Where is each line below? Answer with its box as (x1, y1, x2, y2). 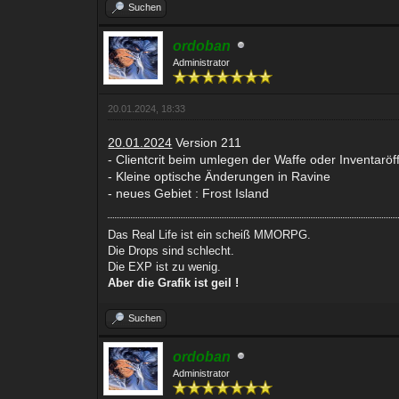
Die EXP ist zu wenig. (108, 259, 222, 273)
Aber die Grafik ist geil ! (108, 275, 240, 289)
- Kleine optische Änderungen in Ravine (108, 168, 331, 183)
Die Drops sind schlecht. (108, 243, 235, 257)
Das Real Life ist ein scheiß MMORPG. (108, 227, 312, 241)
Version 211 (172, 134, 242, 150)
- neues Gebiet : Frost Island (108, 185, 270, 200)
